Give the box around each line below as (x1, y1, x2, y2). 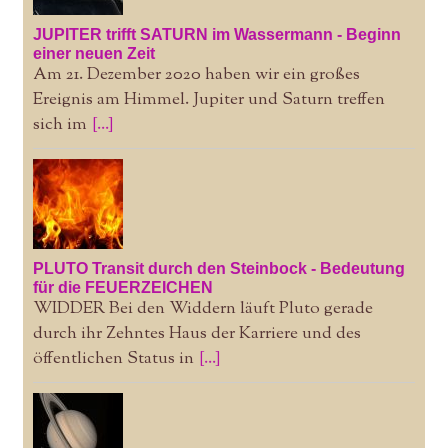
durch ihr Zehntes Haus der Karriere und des (32, 321, 361, 346)
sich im (32, 112, 87, 137)
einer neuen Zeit (32, 44, 155, 62)
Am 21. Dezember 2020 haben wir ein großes (32, 62, 360, 87)
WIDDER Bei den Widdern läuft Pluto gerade (32, 296, 373, 321)
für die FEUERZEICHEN (32, 278, 213, 296)
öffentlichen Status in (32, 346, 194, 371)
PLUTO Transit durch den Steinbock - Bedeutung (32, 259, 405, 277)
